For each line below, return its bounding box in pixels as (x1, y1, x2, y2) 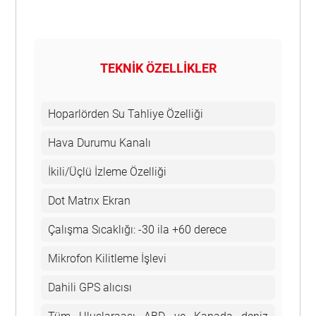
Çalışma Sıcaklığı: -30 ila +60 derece (48, 223, 227, 237)
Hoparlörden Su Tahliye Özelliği (48, 107, 204, 121)
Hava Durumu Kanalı (48, 136, 152, 150)
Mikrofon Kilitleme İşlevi (48, 252, 167, 266)
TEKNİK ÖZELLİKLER (99, 61, 217, 76)
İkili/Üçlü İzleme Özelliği (48, 165, 167, 179)
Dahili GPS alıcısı (48, 281, 133, 295)
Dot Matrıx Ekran (48, 194, 131, 208)
